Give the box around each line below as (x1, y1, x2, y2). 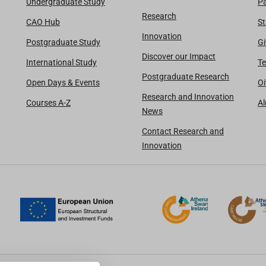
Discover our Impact (142, 51, 216, 61)
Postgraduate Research (142, 71, 229, 81)
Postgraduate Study (26, 37, 100, 47)
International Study (26, 57, 97, 67)
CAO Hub (26, 17, 60, 27)
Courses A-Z (26, 97, 71, 107)
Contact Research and (142, 126, 224, 136)
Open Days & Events (26, 77, 100, 87)
